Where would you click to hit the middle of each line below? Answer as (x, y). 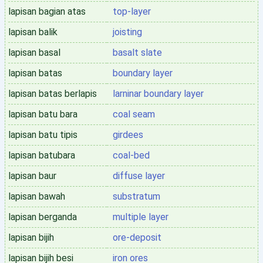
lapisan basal (34, 53)
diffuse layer (139, 176)
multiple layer (141, 217)
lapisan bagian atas (47, 11)
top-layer (132, 11)
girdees (128, 135)
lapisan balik (33, 32)
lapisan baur (32, 176)
